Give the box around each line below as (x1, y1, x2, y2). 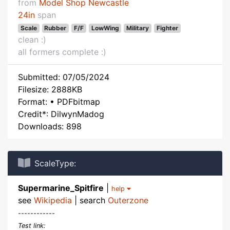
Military (126, 24, 149, 32)
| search (72, 195, 108, 205)
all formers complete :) (18, 47, 106, 57)
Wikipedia (34, 195, 72, 205)
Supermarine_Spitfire (18, 183, 104, 193)
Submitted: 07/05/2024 (18, 72, 109, 82)
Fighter (156, 24, 178, 32)
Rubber (44, 24, 67, 32)
